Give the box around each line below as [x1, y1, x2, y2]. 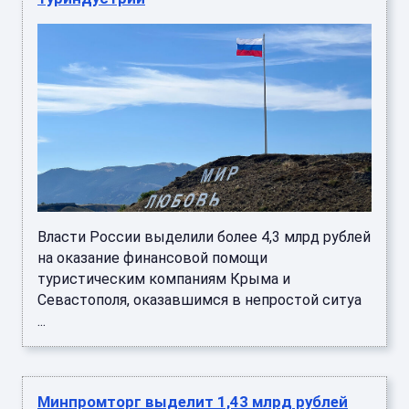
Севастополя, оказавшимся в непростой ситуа [37, 291, 362, 309]
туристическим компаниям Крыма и [37, 270, 290, 288]
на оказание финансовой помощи [37, 249, 267, 267]
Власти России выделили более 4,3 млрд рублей [37, 228, 371, 246]
